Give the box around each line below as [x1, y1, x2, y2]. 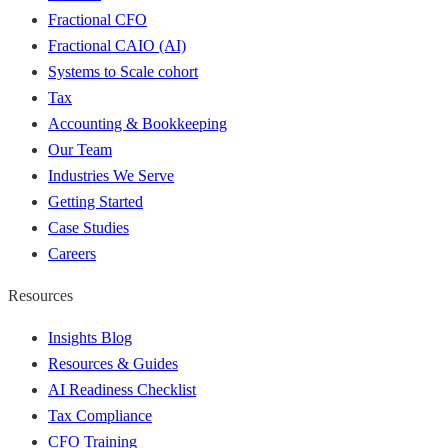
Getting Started [48, 192, 143, 210]
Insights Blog [48, 328, 132, 346]
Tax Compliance [48, 406, 152, 424]
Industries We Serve [48, 166, 174, 184]
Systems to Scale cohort [48, 62, 198, 80]
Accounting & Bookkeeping [48, 114, 227, 132]
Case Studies [48, 218, 129, 236]
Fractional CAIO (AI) [48, 36, 186, 54]
